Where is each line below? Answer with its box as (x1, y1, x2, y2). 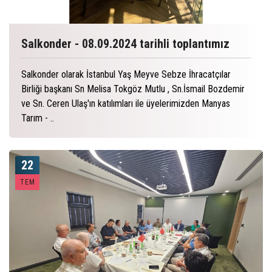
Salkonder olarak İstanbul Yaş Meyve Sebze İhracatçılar (21, 68, 231, 80)
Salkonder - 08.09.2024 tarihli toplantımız (21, 36, 229, 51)
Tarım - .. (21, 112, 54, 124)
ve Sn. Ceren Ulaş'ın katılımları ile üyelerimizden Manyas (21, 97, 230, 109)
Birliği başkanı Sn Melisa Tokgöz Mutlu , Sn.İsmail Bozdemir (21, 83, 245, 95)
